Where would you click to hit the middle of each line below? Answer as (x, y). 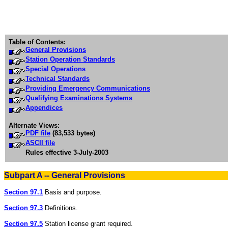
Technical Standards (58, 79)
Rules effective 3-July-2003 (67, 152)
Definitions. (60, 208)
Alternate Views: (34, 125)
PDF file (38, 133)
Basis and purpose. (72, 192)
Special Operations (55, 69)
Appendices (44, 108)
